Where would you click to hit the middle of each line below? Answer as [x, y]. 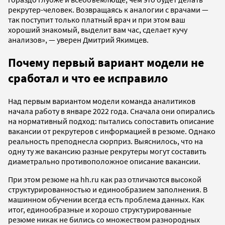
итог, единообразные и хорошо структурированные [100, 209]
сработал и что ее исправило [88, 78]
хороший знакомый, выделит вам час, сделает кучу [98, 29]
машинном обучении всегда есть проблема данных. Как [106, 199]
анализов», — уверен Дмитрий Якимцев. [78, 39]
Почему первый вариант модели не [106, 62]
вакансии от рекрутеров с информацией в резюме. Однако [112, 131]
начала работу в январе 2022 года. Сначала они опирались [111, 111]
